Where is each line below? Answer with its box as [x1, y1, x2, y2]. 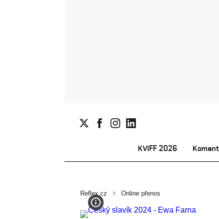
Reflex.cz [80, 190, 107, 197]
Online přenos [121, 190, 160, 197]
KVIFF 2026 [138, 144, 177, 153]
